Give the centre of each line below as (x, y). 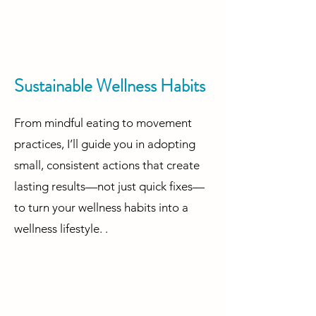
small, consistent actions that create (107, 165)
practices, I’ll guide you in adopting (105, 144)
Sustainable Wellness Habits (110, 86)
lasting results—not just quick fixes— (109, 187)
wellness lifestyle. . (61, 229)
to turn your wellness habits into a (101, 208)
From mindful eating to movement (103, 123)
